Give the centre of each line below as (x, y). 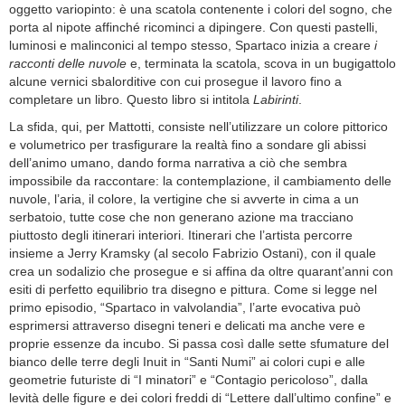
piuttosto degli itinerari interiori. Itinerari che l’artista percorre (181, 235)
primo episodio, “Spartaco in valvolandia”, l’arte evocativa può (185, 308)
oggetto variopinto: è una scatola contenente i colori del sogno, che (201, 9)
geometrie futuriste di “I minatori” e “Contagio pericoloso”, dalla (188, 380)
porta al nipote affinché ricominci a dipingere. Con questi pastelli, (193, 28)
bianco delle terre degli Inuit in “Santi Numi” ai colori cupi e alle (187, 362)
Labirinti (276, 100)
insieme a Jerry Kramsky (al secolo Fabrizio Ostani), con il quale (193, 254)
